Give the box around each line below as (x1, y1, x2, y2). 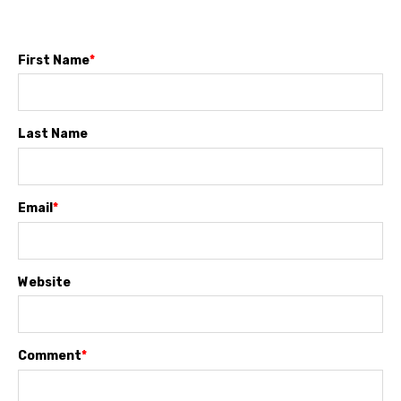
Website (18, 274, 71, 290)
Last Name (18, 126, 88, 142)
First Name (18, 52, 90, 68)
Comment (18, 348, 81, 364)
